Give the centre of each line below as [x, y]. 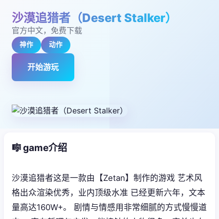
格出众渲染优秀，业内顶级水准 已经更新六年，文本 [109, 192]
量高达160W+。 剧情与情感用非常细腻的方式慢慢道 [109, 207]
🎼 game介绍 [39, 147]
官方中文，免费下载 [47, 30]
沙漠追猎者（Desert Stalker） [94, 18]
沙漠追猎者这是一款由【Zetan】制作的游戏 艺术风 [107, 178]
